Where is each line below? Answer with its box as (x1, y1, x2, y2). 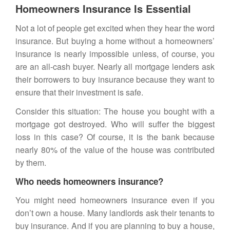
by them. (15, 157, 46, 168)
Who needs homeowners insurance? (15, 175, 163, 187)
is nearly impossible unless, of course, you (51, 48, 215, 60)
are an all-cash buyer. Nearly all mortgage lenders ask (15, 61, 215, 72)
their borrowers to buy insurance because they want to (15, 73, 215, 85)
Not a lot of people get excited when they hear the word (15, 22, 215, 34)
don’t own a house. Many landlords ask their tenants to (15, 207, 215, 219)
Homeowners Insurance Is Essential (15, 1, 191, 16)
